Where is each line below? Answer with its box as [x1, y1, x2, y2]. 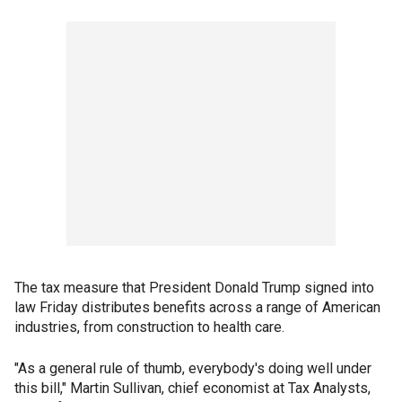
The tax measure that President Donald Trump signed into [14, 279, 374, 297]
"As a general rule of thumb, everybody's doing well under [14, 360, 371, 378]
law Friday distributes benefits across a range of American [14, 299, 380, 317]
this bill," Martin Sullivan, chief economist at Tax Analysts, [14, 380, 371, 398]
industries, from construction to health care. [14, 319, 284, 336]
